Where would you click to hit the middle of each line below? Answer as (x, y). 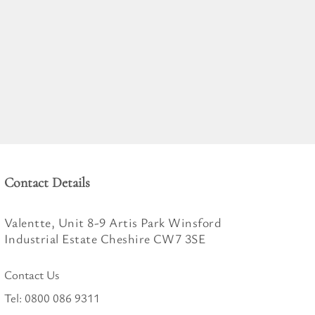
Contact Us (32, 274)
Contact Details (47, 182)
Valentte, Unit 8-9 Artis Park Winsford (113, 222)
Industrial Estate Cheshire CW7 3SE (105, 238)
